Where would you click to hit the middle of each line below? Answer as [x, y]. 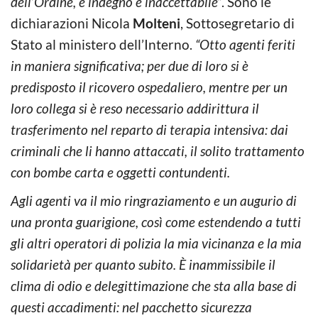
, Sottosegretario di [237, 23]
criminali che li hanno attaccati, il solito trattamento [158, 151]
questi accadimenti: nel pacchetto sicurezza [131, 307]
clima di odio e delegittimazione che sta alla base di [154, 286]
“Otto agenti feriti [244, 45]
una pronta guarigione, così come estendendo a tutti [156, 222]
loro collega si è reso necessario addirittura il [135, 109]
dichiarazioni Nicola [72, 23]
